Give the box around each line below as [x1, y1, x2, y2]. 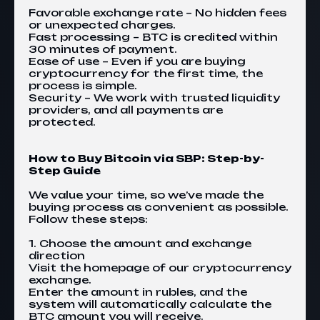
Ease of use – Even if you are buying [29, 55, 246, 67]
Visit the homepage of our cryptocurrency [29, 261, 291, 274]
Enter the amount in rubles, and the [29, 286, 247, 298]
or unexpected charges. [29, 19, 176, 31]
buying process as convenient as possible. [29, 201, 289, 213]
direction [29, 249, 85, 261]
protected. [29, 116, 96, 128]
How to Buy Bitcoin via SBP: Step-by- [29, 152, 264, 164]
